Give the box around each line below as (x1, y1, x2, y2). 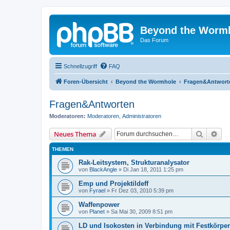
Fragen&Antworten (49, 98, 135, 110)
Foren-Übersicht (64, 78, 108, 85)
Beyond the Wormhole (116, 78, 176, 85)
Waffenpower (79, 201, 120, 208)
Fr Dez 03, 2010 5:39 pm (111, 187, 174, 194)
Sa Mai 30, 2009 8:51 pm (111, 208, 172, 215)
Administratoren (122, 112, 161, 119)
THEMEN (52, 146, 73, 152)
